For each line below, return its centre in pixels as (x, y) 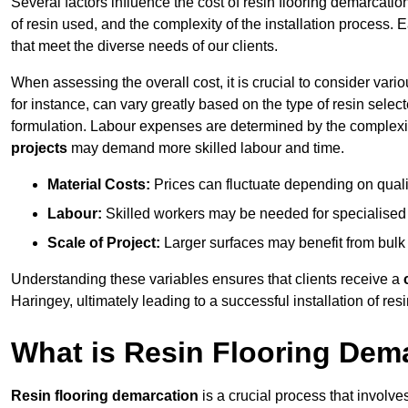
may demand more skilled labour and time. (206, 148)
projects (39, 148)
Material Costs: (99, 185)
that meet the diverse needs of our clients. (144, 46)
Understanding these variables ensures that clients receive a (207, 280)
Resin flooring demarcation (105, 396)
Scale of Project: (104, 243)
